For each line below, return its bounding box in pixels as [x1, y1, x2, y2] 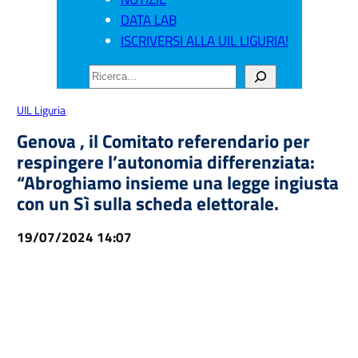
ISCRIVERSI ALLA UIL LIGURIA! [120, 30, 288, 51]
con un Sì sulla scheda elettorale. [17, 189, 280, 218]
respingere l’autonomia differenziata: [17, 148, 316, 177]
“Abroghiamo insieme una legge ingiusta [17, 169, 340, 197]
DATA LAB [120, 9, 177, 30]
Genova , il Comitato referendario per [17, 127, 311, 156]
